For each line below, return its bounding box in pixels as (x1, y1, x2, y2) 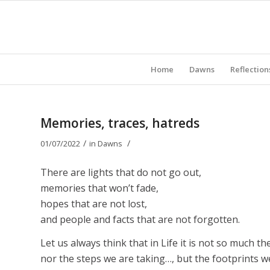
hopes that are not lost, (40, 196, 147, 210)
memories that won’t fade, (40, 181, 159, 195)
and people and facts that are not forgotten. (40, 212, 240, 226)
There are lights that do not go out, (40, 165, 201, 179)
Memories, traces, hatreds (40, 115, 199, 131)
